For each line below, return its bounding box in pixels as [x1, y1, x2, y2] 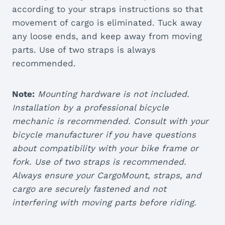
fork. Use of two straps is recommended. [12, 157, 186, 167]
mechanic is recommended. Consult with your [12, 116, 208, 127]
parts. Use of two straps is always [12, 45, 156, 55]
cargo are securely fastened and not [12, 184, 166, 194]
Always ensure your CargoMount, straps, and [12, 170, 201, 181]
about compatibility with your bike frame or [12, 143, 198, 154]
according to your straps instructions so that [12, 4, 203, 15]
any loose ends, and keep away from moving [12, 31, 202, 42]
